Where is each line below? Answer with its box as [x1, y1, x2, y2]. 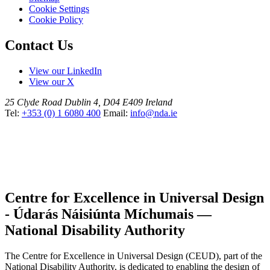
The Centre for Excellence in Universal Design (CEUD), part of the [5, 250, 262, 261]
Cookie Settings [29, 3, 89, 14]
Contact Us [5, 37, 73, 53]
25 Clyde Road [5, 96, 62, 107]
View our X [29, 76, 74, 87]
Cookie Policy [29, 14, 83, 25]
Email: [103, 107, 130, 118]
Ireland [145, 96, 172, 107]
